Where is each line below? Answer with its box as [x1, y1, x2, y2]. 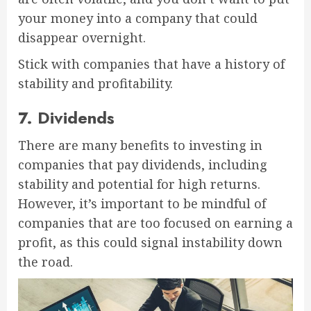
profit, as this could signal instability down [18, 234, 283, 251]
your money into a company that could [18, 10, 258, 27]
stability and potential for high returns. [18, 176, 260, 193]
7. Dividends [18, 106, 115, 131]
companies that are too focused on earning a [18, 215, 293, 232]
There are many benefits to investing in [18, 137, 262, 154]
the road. [18, 253, 73, 271]
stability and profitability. [18, 75, 173, 92]
